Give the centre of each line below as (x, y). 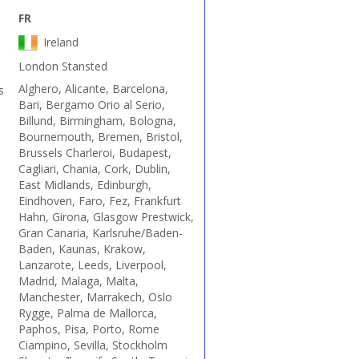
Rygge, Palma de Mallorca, (88, 313)
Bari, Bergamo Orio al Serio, (92, 105)
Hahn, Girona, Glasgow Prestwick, (106, 217)
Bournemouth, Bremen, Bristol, (101, 137)
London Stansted (63, 66)
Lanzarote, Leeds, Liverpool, (93, 265)
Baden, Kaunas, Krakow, (82, 249)
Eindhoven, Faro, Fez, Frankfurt (100, 201)
